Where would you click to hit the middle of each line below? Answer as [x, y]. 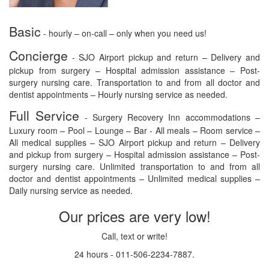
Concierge [38, 56]
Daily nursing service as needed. [71, 191]
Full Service [44, 116]
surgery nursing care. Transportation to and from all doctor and [134, 83]
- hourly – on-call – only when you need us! [124, 33]
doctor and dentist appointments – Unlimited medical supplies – [134, 179]
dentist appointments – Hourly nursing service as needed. [118, 95]
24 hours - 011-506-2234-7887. [134, 254]
